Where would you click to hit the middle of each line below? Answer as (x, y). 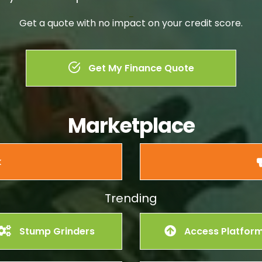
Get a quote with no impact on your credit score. (131, 23)
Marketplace (131, 126)
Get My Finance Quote (140, 68)
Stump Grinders (56, 232)
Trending (131, 199)
